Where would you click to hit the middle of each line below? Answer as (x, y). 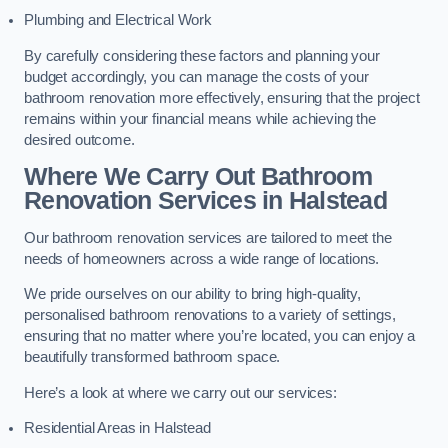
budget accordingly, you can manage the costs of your (196, 76)
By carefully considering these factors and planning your (202, 55)
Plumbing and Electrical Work (118, 20)
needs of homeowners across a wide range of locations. (202, 258)
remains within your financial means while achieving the (200, 118)
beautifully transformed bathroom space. (152, 357)
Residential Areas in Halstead (117, 428)
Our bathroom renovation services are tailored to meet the (208, 237)
